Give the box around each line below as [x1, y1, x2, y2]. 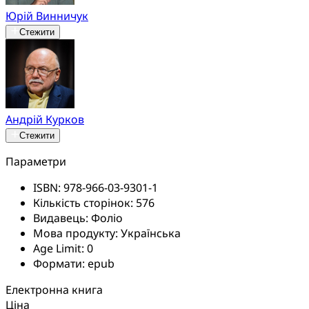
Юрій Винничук [6, 8, 88, 23]
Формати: [33, 255, 88, 271]
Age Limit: [33, 240, 87, 256]
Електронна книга [6, 281, 103, 297]
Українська [121, 225, 181, 241]
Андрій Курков [6, 111, 84, 127]
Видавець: [33, 210, 91, 226]
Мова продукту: [33, 225, 121, 241]
